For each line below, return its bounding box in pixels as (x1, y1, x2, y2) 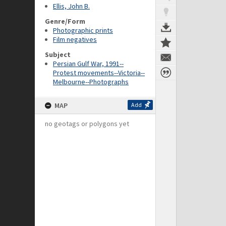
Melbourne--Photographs (53, 77, 129, 86)
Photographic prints (53, 26, 113, 35)
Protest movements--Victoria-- (53, 68, 145, 77)
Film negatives (53, 35, 97, 44)
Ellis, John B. (53, 2, 90, 11)
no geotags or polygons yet (45, 119, 129, 128)
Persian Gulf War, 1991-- (53, 59, 124, 68)
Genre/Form (45, 17, 85, 26)
